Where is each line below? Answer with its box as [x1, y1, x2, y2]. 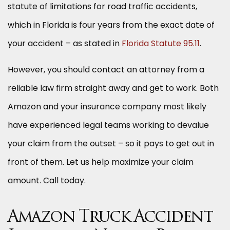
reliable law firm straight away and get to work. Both [8, 82, 219, 94]
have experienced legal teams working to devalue [8, 119, 209, 131]
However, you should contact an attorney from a [8, 64, 204, 76]
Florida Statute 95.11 [122, 37, 200, 50]
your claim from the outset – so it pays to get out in [8, 138, 214, 150]
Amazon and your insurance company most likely [8, 101, 206, 113]
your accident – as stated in [8, 37, 122, 50]
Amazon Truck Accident [8, 209, 213, 226]
